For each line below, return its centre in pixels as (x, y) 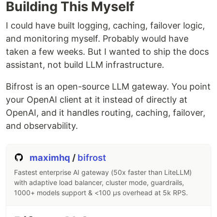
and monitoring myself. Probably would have (97, 39)
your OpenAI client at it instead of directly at (97, 100)
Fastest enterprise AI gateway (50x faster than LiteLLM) (103, 172)
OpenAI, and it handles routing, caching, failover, (106, 113)
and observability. (42, 126)
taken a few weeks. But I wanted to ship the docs (107, 52)
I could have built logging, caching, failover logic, (105, 25)
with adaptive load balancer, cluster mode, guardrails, (99, 182)
